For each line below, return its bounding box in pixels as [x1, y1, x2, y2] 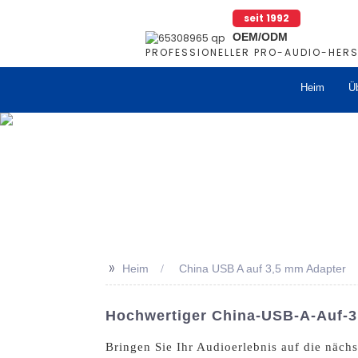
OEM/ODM [233, 30, 288, 43]
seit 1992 [244, 11, 289, 25]
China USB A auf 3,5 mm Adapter [179, 262, 346, 275]
